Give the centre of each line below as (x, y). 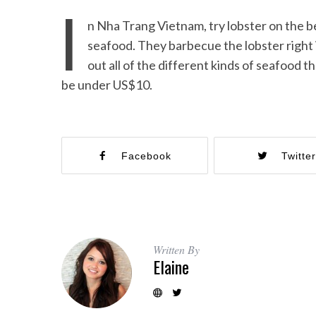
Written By (176, 249)
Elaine (171, 267)
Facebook (147, 156)
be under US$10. (107, 85)
